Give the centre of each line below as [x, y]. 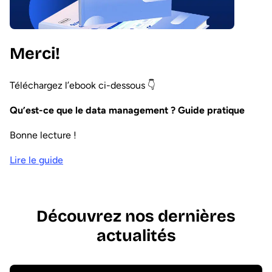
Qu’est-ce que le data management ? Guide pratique [127, 110]
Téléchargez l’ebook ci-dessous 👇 [83, 86]
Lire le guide [36, 160]
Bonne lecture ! [43, 135]
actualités [136, 236]
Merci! [35, 54]
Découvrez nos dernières [136, 216]
